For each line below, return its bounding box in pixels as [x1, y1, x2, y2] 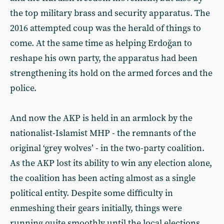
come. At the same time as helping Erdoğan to [10, 37, 192, 49]
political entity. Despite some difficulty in [10, 187, 173, 199]
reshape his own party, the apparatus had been [10, 52, 197, 64]
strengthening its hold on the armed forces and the [10, 67, 212, 79]
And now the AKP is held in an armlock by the [10, 112, 192, 124]
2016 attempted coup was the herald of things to [10, 22, 201, 34]
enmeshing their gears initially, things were [10, 202, 182, 214]
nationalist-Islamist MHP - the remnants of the [10, 127, 196, 139]
